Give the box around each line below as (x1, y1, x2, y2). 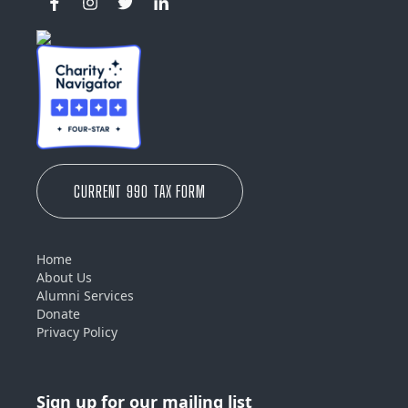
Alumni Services (36, 286, 134, 304)
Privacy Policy (36, 322, 117, 341)
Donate (36, 304, 80, 322)
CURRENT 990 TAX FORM (74, 180, 206, 201)
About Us (36, 268, 92, 286)
